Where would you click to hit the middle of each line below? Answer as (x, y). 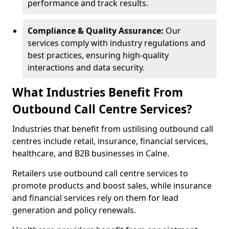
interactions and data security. (86, 67)
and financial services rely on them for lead (95, 198)
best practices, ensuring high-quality (98, 55)
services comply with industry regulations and (117, 43)
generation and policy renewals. (75, 210)
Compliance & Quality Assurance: (97, 31)
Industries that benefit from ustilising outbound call (113, 129)
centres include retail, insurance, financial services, (110, 141)
